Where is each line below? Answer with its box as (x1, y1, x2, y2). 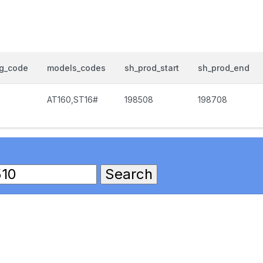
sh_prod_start (124, 63, 179, 73)
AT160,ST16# (47, 95, 98, 104)
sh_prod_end (198, 63, 249, 73)
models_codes (47, 63, 106, 73)
